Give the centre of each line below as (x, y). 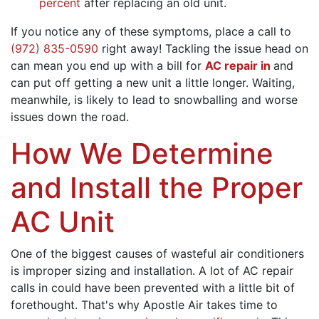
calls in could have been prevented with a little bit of (153, 287)
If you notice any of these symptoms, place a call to (151, 31)
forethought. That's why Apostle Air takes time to (144, 304)
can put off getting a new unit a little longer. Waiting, (153, 82)
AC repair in (239, 65)
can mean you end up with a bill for (108, 65)
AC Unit (63, 221)
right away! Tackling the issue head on (203, 48)
